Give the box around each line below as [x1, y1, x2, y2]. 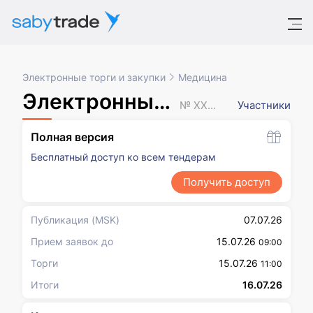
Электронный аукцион [22, 89, 154, 114]
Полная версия [31, 130, 114, 144]
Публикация [31, 214, 89, 226]
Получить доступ [183, 175, 270, 189]
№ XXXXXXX [207, 99, 216, 112]
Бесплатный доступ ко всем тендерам [31, 151, 216, 163]
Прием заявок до [31, 235, 113, 247]
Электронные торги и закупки [22, 71, 166, 83]
